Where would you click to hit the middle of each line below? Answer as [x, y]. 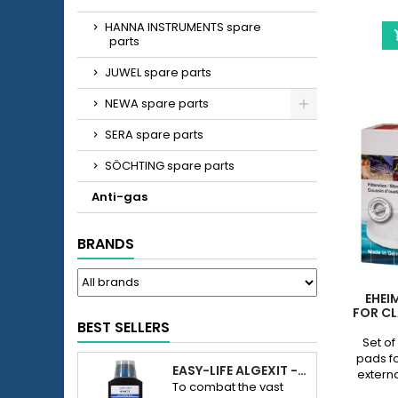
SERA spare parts [154, 135]
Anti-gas [119, 197]
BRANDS [106, 244]
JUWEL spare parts [158, 72]
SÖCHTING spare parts [170, 166]
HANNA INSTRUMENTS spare [183, 27]
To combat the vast [228, 387]
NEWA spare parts [157, 103]
